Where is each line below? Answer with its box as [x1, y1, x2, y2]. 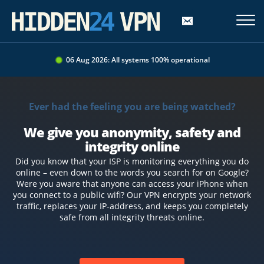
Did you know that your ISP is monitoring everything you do [15, 156, 249, 167]
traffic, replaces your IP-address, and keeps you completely [16, 200, 248, 212]
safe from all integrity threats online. [60, 212, 204, 223]
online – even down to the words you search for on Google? [15, 167, 249, 178]
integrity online [84, 137, 180, 155]
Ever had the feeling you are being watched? [28, 100, 236, 113]
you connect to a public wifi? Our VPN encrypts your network [13, 189, 251, 200]
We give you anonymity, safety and [24, 123, 240, 141]
